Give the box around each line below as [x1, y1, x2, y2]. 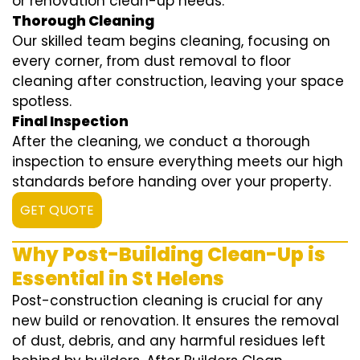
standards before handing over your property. [12, 172, 331, 192]
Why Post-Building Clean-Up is [12, 241, 325, 268]
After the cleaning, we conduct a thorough [12, 132, 310, 152]
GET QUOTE [20, 201, 94, 220]
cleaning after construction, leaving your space [12, 72, 344, 92]
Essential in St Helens [12, 265, 224, 292]
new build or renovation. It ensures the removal [12, 311, 339, 331]
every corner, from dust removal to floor [12, 51, 291, 72]
